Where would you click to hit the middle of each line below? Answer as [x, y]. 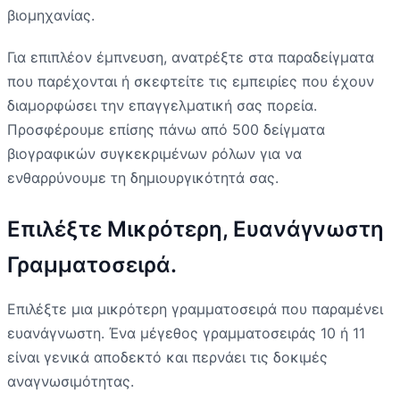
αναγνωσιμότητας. [71, 381]
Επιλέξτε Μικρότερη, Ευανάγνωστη [196, 229]
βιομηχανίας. [51, 15]
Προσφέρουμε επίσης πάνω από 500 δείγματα [166, 129]
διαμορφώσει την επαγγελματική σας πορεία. [162, 105]
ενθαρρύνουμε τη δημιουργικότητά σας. [143, 177]
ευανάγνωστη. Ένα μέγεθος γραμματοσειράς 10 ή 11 [186, 333]
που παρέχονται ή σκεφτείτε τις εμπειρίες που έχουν [191, 81]
